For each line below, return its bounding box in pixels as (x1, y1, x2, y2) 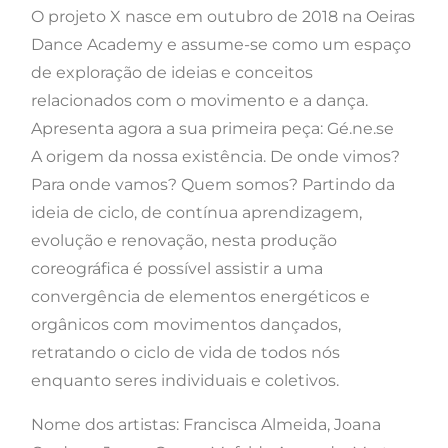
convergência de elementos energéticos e (31, 287, 370, 307)
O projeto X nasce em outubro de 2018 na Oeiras (31, 7, 415, 27)
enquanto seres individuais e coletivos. (31, 371, 339, 391)
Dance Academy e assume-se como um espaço (31, 35, 411, 55)
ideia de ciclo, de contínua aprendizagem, (31, 203, 362, 223)
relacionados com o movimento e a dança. (31, 91, 368, 111)
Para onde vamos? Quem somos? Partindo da (31, 175, 395, 195)
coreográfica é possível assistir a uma (31, 259, 323, 279)
